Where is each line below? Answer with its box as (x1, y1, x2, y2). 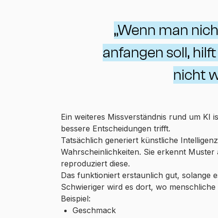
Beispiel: (60, 193, 91, 203)
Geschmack (72, 205, 116, 215)
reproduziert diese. (60, 158, 130, 168)
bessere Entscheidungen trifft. (60, 123, 170, 133)
